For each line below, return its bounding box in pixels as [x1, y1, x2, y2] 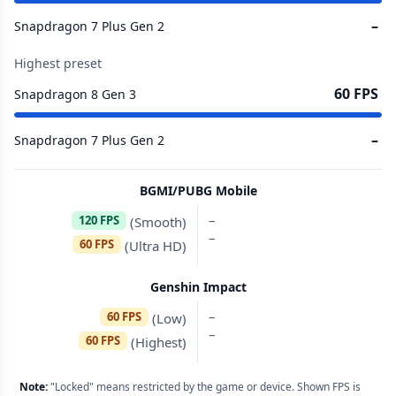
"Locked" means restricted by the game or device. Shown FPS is [48, 379, 361, 394]
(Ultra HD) [121, 236, 187, 255]
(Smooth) [126, 212, 187, 231]
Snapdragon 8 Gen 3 [14, 85, 136, 103]
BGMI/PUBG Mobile [139, 182, 257, 199]
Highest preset [14, 55, 102, 72]
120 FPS [79, 212, 119, 228]
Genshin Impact [149, 278, 247, 295]
